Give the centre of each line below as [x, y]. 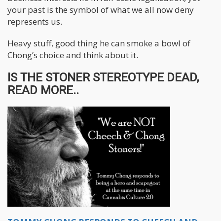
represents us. [35, 22]
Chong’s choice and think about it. [73, 55]
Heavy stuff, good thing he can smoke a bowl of [99, 43]
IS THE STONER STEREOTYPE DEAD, [103, 78]
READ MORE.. [43, 91]
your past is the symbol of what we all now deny [101, 10]
